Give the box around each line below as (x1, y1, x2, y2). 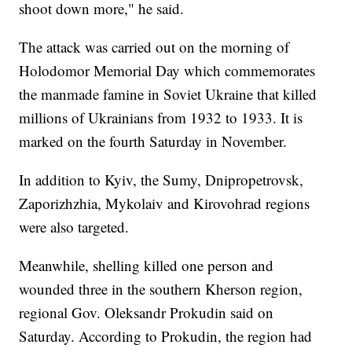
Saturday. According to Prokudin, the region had (19, 326, 313, 346)
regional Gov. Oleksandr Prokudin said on (19, 302, 274, 323)
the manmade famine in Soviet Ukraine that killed (19, 84, 317, 104)
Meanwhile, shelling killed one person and (19, 255, 274, 276)
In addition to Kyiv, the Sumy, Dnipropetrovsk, (19, 170, 304, 190)
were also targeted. (19, 217, 130, 237)
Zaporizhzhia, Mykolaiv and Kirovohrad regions (19, 193, 310, 214)
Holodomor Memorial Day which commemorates (19, 60, 316, 81)
